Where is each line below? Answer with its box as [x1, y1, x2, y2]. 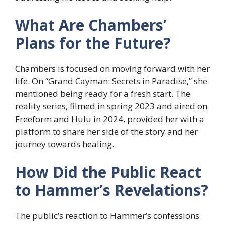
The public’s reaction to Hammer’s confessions [15, 209, 199, 221]
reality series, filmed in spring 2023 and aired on [15, 100, 207, 113]
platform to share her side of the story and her [15, 126, 198, 138]
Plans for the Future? [15, 33, 171, 54]
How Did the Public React [15, 161, 201, 182]
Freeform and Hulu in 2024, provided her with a [15, 113, 204, 125]
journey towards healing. [15, 138, 114, 150]
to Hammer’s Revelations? [15, 179, 208, 200]
